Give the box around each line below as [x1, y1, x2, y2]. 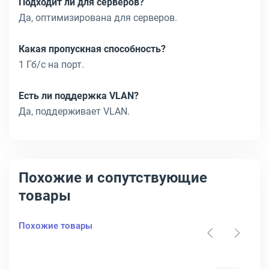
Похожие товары [19, 220, 92, 231]
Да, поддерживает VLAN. [19, 106, 130, 117]
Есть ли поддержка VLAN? [19, 90, 139, 101]
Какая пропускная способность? [19, 43, 166, 55]
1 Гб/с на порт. [19, 59, 84, 70]
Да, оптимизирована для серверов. [19, 12, 177, 23]
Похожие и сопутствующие [19, 169, 207, 186]
